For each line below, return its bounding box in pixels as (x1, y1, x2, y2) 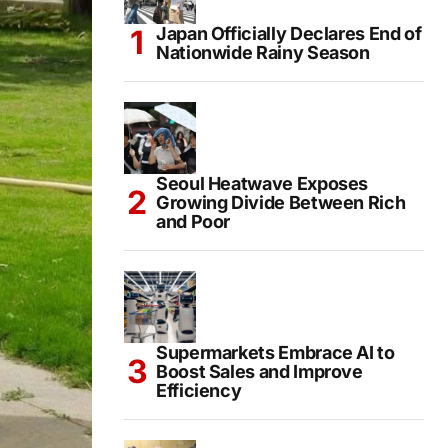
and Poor (156, 210, 231, 232)
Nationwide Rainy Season (156, 41, 370, 63)
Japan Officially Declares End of (156, 22, 422, 44)
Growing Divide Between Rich (156, 191, 406, 213)
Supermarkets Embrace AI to (156, 341, 395, 363)
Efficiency (156, 379, 242, 401)
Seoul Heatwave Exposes (156, 172, 369, 194)
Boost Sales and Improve (156, 360, 363, 382)
